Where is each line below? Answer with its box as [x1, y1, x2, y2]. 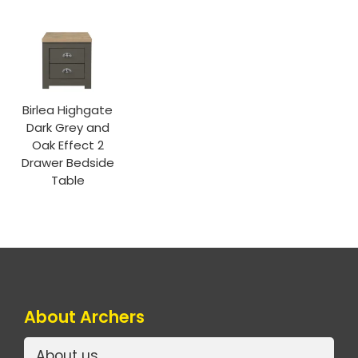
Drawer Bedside [21, 153, 114, 171]
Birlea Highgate [22, 101, 113, 118]
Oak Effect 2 [31, 136, 104, 153]
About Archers [24, 304, 145, 328]
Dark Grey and [26, 118, 109, 136]
